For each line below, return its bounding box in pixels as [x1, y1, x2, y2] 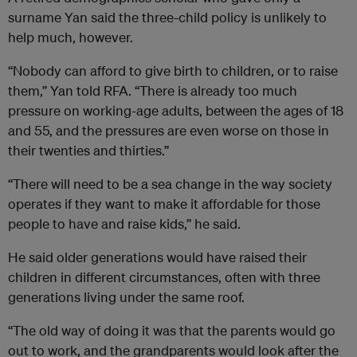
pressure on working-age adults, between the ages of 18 [8, 102, 343, 120]
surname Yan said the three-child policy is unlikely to [8, 9, 327, 26]
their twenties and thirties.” [8, 142, 169, 159]
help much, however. [8, 29, 133, 46]
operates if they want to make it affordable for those [8, 195, 320, 213]
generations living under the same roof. [8, 288, 245, 306]
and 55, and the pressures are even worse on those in [8, 122, 329, 139]
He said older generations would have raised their [8, 249, 307, 266]
